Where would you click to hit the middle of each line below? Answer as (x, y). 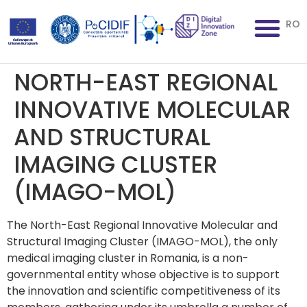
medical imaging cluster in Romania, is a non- (128, 258)
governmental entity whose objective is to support (143, 274)
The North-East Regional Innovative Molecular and (142, 225)
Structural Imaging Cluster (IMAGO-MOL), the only (142, 242)
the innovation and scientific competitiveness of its (144, 291)
